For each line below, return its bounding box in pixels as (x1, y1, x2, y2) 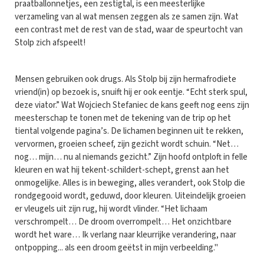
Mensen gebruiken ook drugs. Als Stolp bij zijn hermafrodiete (15, 72, 236, 85)
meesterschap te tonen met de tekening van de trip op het (15, 111, 231, 124)
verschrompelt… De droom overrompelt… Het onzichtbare (15, 215, 232, 228)
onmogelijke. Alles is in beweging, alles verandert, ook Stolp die (15, 176, 245, 189)
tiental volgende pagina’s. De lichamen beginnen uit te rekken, (15, 124, 243, 137)
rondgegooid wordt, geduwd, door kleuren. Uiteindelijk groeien (15, 189, 246, 202)
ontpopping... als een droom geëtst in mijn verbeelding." (15, 241, 218, 254)
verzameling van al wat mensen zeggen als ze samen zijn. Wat (15, 10, 239, 23)
